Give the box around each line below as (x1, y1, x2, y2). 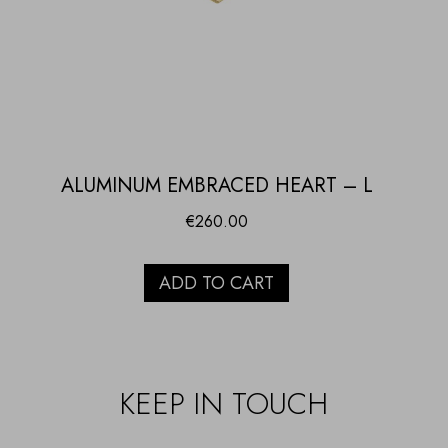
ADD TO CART (159, 270, 274, 297)
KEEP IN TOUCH (120, 382, 328, 426)
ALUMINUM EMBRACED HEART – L (60, 171, 373, 201)
